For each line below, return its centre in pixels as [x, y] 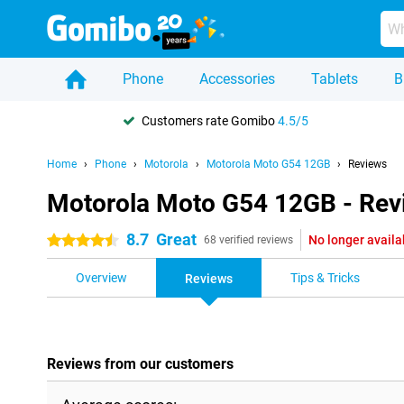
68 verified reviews [248, 240]
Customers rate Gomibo [210, 120]
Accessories [237, 79]
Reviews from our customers [140, 364]
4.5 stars [72, 241]
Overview [101, 278]
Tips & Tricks [325, 278]
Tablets [335, 79]
